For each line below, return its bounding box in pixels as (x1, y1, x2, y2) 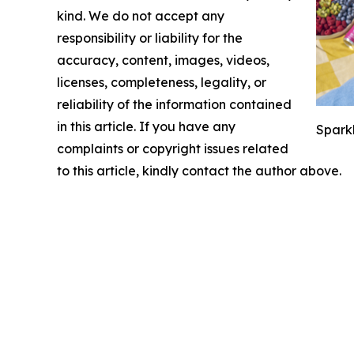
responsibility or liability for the (57, 29, 243, 46)
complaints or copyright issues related (57, 140, 288, 156)
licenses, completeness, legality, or (57, 73, 266, 90)
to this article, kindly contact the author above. (57, 162, 341, 179)
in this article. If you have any (57, 118, 235, 134)
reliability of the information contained (57, 96, 292, 112)
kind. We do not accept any (57, 7, 224, 24)
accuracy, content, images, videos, (57, 51, 269, 68)
